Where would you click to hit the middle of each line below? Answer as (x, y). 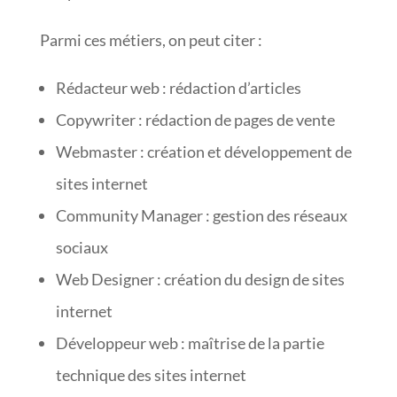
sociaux (82, 247)
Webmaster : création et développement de (203, 151)
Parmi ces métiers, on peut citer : (151, 39)
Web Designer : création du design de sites (200, 279)
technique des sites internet (151, 374)
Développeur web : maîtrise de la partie (190, 343)
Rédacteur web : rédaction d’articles (178, 87)
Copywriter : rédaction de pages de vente (195, 119)
